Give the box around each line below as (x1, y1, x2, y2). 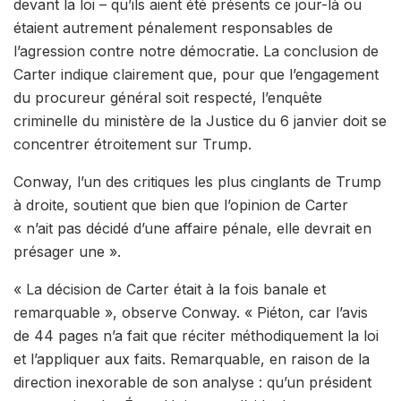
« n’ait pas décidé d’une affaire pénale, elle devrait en (13, 219, 371, 238)
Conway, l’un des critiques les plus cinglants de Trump (13, 173, 381, 192)
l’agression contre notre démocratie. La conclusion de (13, 42, 379, 61)
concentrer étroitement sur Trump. (13, 135, 252, 154)
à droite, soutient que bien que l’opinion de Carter (13, 196, 348, 215)
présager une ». (13, 243, 121, 261)
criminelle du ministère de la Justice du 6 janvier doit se (13, 112, 387, 131)
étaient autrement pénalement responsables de (13, 19, 333, 38)
